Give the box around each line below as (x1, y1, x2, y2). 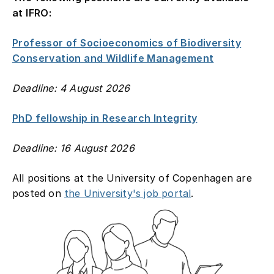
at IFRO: (12, 6, 52, 19)
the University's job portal (64, 187, 191, 199)
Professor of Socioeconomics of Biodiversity (12, 36, 242, 49)
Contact (204, 21, 244, 34)
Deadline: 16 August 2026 (12, 141, 135, 154)
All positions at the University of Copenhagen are (12, 171, 252, 184)
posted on (12, 187, 64, 199)
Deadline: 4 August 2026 (12, 81, 130, 94)
